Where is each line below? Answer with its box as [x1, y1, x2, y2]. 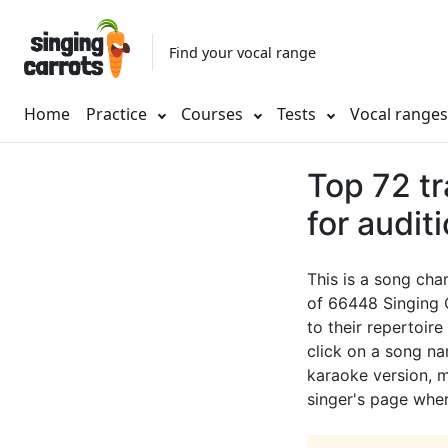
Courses [181, 103, 247, 126]
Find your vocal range [169, 42, 316, 62]
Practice [86, 103, 147, 126]
